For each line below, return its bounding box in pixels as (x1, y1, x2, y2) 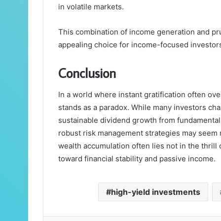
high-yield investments (110, 187, 200, 197)
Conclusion (58, 64, 116, 81)
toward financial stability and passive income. (58, 154, 216, 164)
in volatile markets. (58, 1, 124, 11)
